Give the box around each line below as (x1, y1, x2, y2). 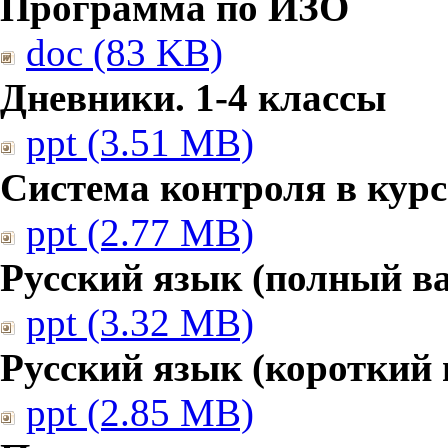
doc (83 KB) (26, 31, 223, 74)
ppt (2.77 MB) (26, 211, 254, 254)
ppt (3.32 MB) (26, 301, 254, 344)
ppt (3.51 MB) (26, 121, 254, 164)
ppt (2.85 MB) (26, 391, 254, 434)
